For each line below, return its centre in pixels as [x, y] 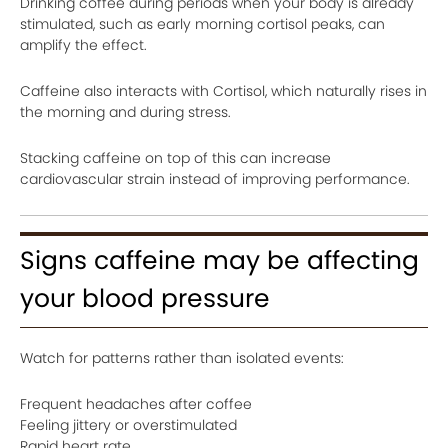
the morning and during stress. [125, 112]
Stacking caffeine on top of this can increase [175, 158]
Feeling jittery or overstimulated [128, 425]
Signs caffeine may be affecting [219, 261]
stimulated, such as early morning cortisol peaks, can [202, 24]
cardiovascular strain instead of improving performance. [215, 179]
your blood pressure [145, 299]
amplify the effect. [83, 45]
